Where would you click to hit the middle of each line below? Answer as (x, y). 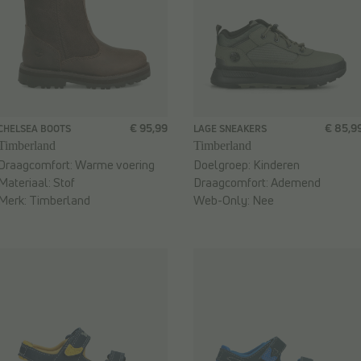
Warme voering (115, 165)
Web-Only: (223, 201)
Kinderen (276, 165)
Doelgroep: (223, 165)
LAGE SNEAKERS (230, 129)
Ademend (296, 183)
